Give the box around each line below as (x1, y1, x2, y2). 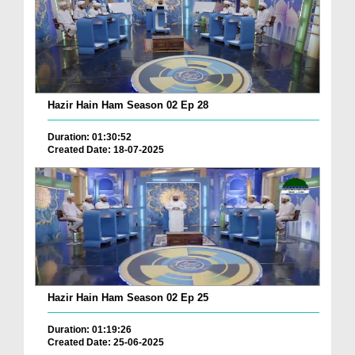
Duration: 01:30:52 (48, 132, 132, 143)
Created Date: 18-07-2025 (48, 144, 164, 156)
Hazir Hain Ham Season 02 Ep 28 (48, 99, 208, 112)
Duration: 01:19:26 (48, 324, 132, 335)
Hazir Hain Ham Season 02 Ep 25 (48, 292, 208, 303)
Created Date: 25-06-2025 (48, 337, 164, 348)
